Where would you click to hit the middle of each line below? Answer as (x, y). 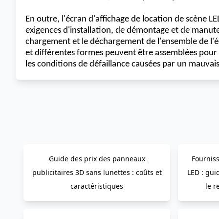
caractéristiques (97, 186)
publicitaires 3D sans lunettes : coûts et (97, 172)
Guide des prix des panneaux (97, 159)
